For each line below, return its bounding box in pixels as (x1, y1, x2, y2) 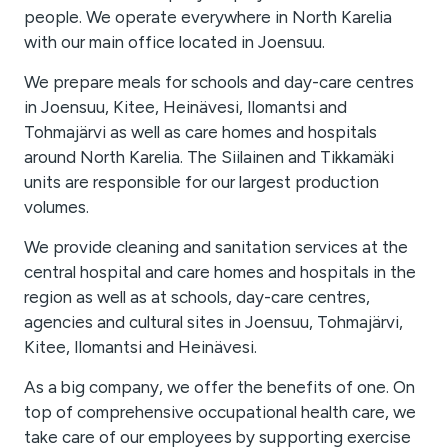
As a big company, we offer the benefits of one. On (24, 377, 415, 398)
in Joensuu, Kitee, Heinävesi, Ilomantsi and (24, 97, 347, 118)
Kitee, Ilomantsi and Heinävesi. (24, 337, 257, 358)
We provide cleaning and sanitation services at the (24, 237, 408, 258)
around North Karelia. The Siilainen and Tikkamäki (24, 147, 394, 168)
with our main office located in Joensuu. (24, 32, 325, 53)
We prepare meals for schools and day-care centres (24, 72, 414, 93)
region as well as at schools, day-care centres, (24, 287, 370, 308)
